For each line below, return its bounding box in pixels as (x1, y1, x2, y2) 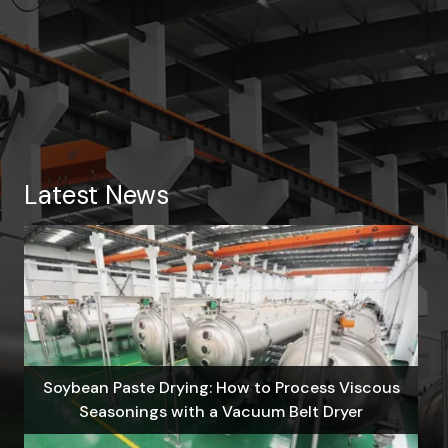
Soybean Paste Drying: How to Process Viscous (42, 376, 400, 398)
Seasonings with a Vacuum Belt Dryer (79, 400, 364, 422)
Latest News (24, 178, 170, 213)
